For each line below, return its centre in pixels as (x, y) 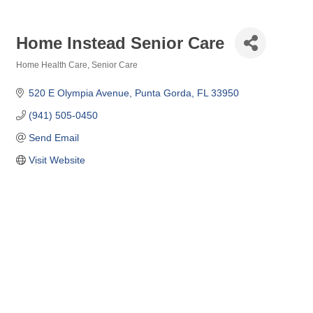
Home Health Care (52, 65)
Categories (37, 74)
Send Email (53, 138)
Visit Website (57, 160)
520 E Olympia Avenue (79, 93)
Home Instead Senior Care (120, 43)
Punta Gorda (163, 93)
